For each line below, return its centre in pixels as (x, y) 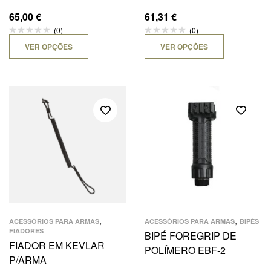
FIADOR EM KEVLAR (57, 245)
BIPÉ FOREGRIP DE (191, 235)
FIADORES (26, 230)
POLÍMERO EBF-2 (185, 250)
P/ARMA (28, 260)
